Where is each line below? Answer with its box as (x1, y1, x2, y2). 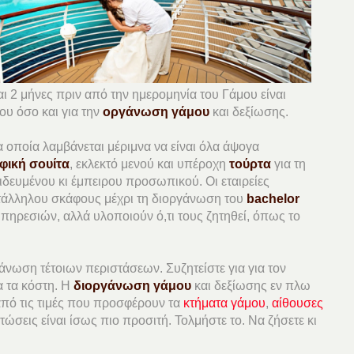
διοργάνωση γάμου (73, 278, 192, 292)
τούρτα (229, 156, 272, 171)
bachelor (247, 191, 300, 205)
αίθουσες (272, 296, 324, 310)
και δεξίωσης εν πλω (191, 278, 311, 292)
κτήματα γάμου (183, 296, 266, 310)
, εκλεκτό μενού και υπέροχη (70, 156, 230, 171)
